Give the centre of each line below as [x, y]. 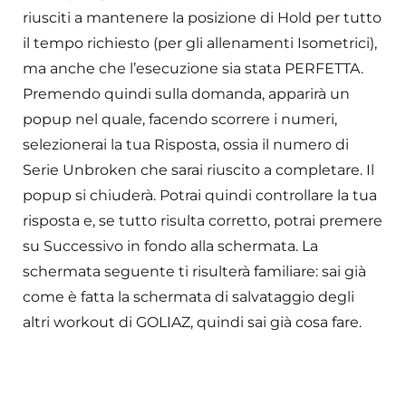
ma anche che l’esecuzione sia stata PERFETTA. [193, 69]
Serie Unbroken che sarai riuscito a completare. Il [198, 170]
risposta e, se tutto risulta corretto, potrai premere [203, 221]
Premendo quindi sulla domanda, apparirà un [186, 94]
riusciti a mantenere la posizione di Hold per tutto [202, 18]
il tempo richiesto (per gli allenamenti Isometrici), [200, 43]
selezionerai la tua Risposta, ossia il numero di [186, 145]
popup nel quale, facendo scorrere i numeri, [180, 120]
